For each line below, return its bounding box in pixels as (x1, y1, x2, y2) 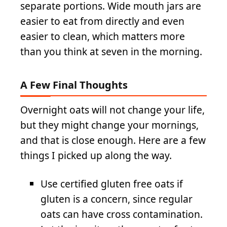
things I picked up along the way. (20, 148, 172, 163)
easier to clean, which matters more (20, 29, 185, 43)
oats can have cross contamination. (41, 207, 203, 221)
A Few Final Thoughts (20, 78, 128, 92)
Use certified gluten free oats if (41, 176, 183, 191)
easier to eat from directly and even (20, 14, 184, 28)
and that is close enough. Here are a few (20, 133, 206, 147)
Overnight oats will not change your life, (20, 103, 205, 117)
